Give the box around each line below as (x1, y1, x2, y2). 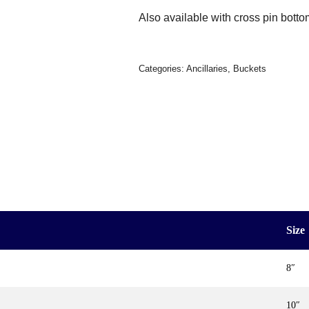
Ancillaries (186, 63, 228, 74)
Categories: (139, 63, 187, 74)
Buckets (233, 63, 267, 74)
